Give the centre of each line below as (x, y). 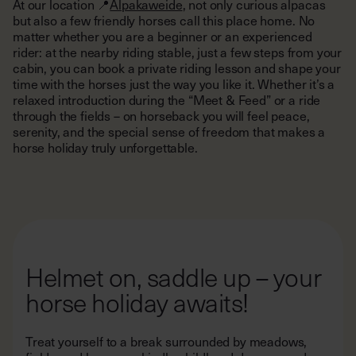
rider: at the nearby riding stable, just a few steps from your (178, 52)
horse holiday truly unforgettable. (105, 148)
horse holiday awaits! (137, 302)
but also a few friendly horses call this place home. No (164, 21)
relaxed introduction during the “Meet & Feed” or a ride (167, 100)
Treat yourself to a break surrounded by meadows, (166, 342)
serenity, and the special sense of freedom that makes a (169, 132)
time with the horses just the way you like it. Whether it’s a (174, 84)
